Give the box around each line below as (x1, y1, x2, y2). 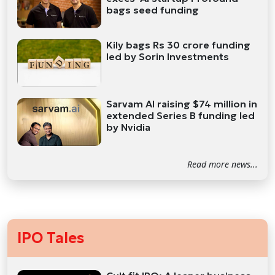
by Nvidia (106, 120, 151, 133)
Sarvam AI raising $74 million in (106, 97, 258, 110)
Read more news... (187, 158, 258, 170)
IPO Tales (17, 229, 84, 248)
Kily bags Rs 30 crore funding (106, 39, 251, 52)
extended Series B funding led (106, 109, 255, 122)
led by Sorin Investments (106, 50, 230, 63)
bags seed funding (106, 3, 199, 16)
